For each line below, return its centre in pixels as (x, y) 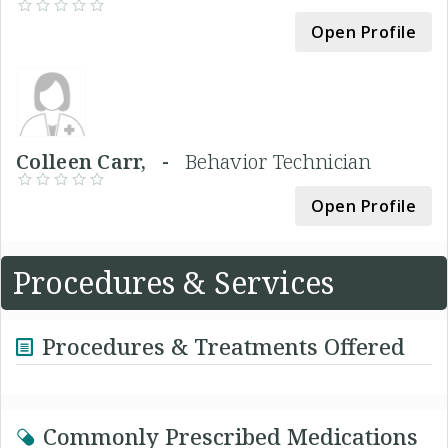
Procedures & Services (173, 282)
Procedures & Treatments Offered (223, 345)
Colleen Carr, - (100, 161)
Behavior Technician (278, 161)
